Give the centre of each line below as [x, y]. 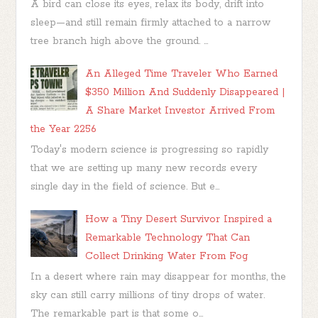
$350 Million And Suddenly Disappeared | [186, 92]
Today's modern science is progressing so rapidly [150, 150]
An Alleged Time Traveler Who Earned [182, 73]
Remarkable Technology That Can [168, 238]
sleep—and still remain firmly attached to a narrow [151, 22]
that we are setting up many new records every [144, 169]
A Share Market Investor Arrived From [180, 110]
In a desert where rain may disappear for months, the [159, 277]
